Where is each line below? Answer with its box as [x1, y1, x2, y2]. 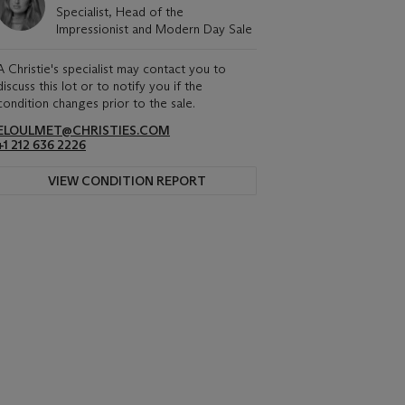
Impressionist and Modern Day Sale [56, 21, 252, 37]
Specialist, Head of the [56, 4, 184, 20]
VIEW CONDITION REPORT [47, 173, 206, 189]
